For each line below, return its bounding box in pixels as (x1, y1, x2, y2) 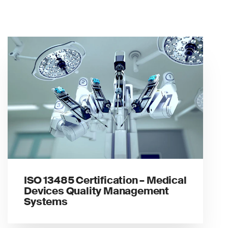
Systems (24, 194, 68, 208)
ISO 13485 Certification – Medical (24, 173, 187, 187)
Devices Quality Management (24, 184, 169, 197)
